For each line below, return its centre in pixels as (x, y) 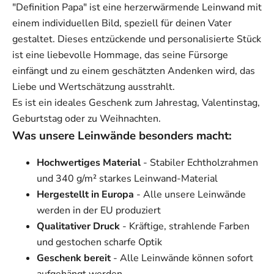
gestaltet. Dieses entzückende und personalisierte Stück (137, 39)
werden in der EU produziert (99, 210)
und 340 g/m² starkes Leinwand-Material (127, 178)
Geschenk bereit (74, 258)
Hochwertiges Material (89, 162)
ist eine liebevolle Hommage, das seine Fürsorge (120, 55)
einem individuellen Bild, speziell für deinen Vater (122, 23)
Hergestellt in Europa (85, 194)
